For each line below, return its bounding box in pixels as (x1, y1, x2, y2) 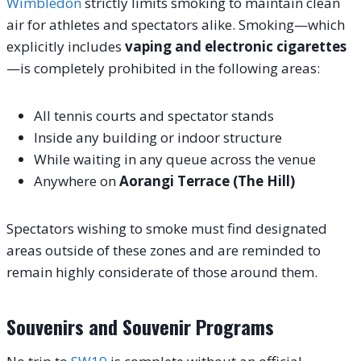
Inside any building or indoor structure (34, 127, 282, 147)
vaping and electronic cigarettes (125, 36, 346, 56)
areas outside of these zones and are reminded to (6, 240, 321, 259)
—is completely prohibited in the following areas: (6, 58, 320, 77)
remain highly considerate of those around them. (6, 262, 317, 281)
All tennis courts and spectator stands (34, 106, 274, 125)
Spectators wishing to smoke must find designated (6, 218, 327, 238)
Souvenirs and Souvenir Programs (6, 311, 274, 341)
